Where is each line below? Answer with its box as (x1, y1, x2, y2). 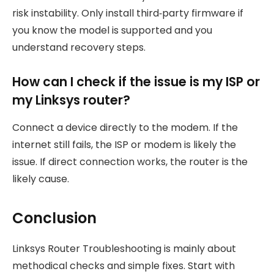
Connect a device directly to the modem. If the (12, 120, 238, 135)
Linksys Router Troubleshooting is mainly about (12, 242, 236, 256)
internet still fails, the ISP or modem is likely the (12, 137, 236, 152)
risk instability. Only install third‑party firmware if (12, 6, 243, 20)
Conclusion (12, 208, 97, 229)
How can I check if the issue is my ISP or (12, 73, 260, 91)
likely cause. (12, 171, 69, 186)
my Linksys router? (12, 91, 130, 109)
